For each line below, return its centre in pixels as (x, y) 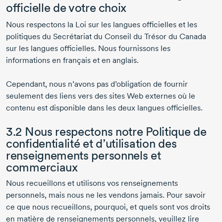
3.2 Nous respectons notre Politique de (106, 132)
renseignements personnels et (83, 156)
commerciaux (42, 167)
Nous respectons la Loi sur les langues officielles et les (102, 25)
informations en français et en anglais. (72, 60)
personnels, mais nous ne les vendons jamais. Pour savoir (106, 195)
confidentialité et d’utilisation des (91, 144)
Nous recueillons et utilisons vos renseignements (92, 183)
